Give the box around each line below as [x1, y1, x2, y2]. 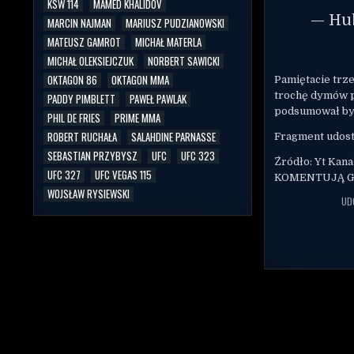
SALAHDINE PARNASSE [131, 128, 216, 145]
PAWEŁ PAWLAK [130, 90, 186, 107]
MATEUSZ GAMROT [47, 33, 121, 50]
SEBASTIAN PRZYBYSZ [47, 147, 137, 164]
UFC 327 [47, 166, 81, 183]
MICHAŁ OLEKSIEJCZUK [47, 52, 134, 69]
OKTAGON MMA [111, 71, 169, 88]
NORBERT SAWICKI [148, 52, 220, 69]
